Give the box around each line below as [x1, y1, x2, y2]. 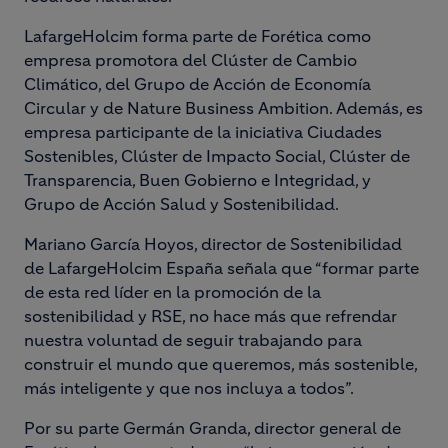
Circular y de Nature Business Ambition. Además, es [24, 98, 423, 118]
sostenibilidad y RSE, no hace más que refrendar [24, 306, 397, 326]
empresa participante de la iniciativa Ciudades [24, 122, 382, 142]
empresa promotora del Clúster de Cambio [24, 50, 357, 70]
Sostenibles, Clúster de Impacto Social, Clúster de [24, 146, 410, 166]
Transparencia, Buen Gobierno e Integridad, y [24, 170, 371, 190]
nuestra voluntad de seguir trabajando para [24, 330, 362, 350]
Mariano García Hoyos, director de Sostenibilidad [24, 234, 402, 254]
